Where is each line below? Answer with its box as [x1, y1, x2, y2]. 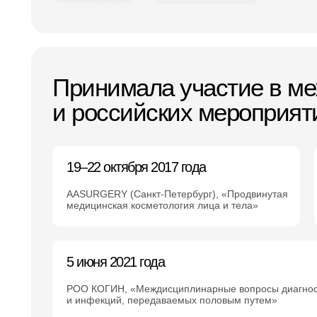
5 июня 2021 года [67, 254, 164, 270]
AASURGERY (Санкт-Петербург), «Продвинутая [67, 188, 288, 200]
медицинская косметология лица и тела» [67, 200, 258, 211]
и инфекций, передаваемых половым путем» [67, 294, 277, 306]
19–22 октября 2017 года [67, 159, 206, 175]
